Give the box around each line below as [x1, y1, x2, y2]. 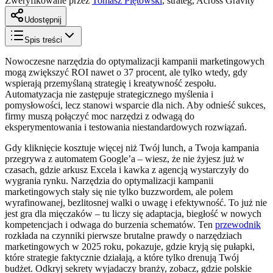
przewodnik [215, 219, 261, 230]
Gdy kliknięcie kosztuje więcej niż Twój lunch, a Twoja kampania [5, 142, 259, 153]
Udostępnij [24, 15, 62, 24]
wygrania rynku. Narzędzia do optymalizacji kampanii [5, 175, 213, 186]
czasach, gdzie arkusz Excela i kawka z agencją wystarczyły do [5, 164, 249, 175]
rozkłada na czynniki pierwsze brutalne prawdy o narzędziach [5, 230, 242, 241]
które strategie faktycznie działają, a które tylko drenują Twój [5, 252, 239, 263]
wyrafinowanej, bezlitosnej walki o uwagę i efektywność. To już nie [5, 197, 267, 208]
